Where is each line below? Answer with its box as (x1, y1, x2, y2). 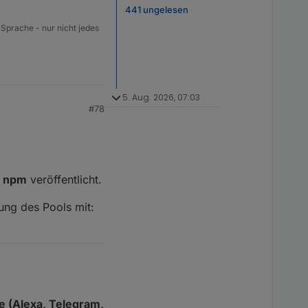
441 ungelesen (125, 3, 188, 15)
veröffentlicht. (27, 173, 102, 187)
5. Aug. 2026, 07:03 (122, 91, 200, 104)
